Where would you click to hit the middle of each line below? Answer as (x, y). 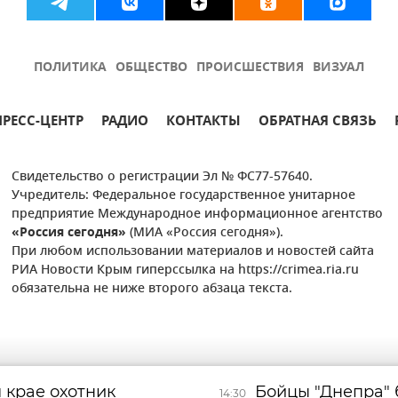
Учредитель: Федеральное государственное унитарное (184, 195)
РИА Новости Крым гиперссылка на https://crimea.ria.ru (186, 270)
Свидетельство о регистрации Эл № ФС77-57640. (163, 177)
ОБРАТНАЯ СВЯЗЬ (318, 122)
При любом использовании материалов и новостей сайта (193, 251)
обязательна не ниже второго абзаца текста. (152, 289)
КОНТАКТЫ (203, 122)
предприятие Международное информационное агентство (198, 214)
